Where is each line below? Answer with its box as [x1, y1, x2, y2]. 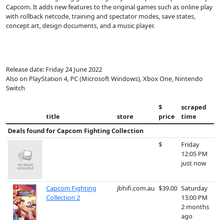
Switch [6, 83, 25, 92]
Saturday [181, 184, 208, 192]
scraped [181, 103, 206, 111]
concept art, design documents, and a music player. [6, 21, 155, 30]
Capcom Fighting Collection [57, 126, 143, 135]
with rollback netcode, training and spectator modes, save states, [6, 12, 195, 21]
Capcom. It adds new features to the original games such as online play [6, 2, 213, 11]
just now [181, 159, 206, 167]
